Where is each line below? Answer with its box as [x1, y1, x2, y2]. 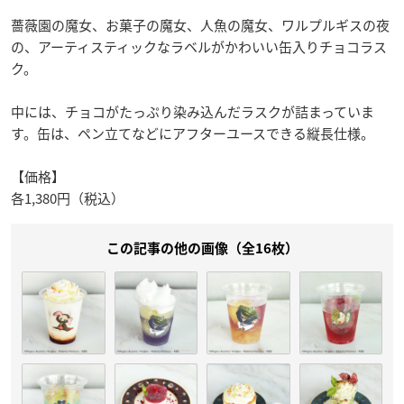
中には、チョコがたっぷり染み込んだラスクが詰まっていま [11, 101, 374, 122]
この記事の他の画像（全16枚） [106, 241, 298, 255]
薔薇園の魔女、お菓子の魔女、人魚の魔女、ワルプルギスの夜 [11, 14, 390, 35]
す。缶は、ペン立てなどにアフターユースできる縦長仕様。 [11, 123, 374, 143]
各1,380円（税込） [11, 188, 124, 208]
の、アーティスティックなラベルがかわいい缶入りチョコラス [11, 36, 387, 57]
